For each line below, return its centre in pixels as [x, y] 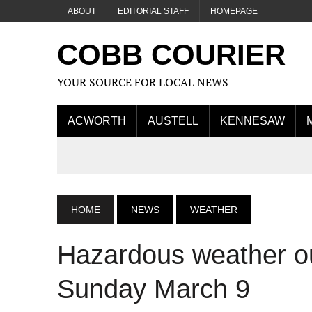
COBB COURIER [171, 55]
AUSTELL [173, 121]
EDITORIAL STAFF [153, 11]
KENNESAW [252, 121]
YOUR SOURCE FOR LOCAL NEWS [143, 82]
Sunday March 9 [154, 289]
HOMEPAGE [234, 11]
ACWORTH [97, 121]
